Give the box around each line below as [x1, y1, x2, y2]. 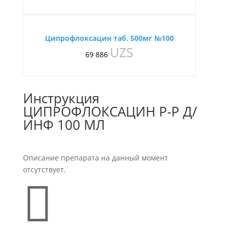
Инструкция [22, 89, 99, 107]
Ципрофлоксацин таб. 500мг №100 [44, 33, 174, 43]
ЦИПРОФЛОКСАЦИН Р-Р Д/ [22, 102, 197, 121]
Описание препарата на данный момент [22, 153, 168, 163]
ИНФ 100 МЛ [22, 116, 105, 134]
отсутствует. [22, 165, 66, 174]
